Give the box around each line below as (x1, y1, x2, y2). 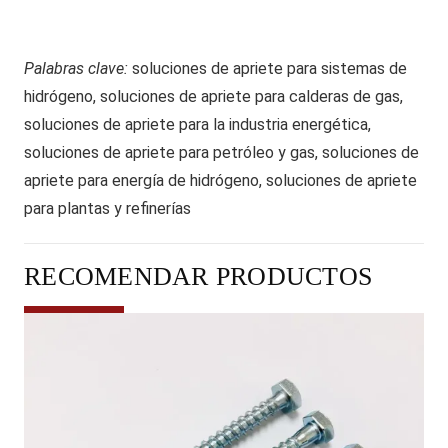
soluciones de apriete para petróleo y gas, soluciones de (24, 142, 419, 162)
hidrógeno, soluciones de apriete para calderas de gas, (24, 86, 403, 106)
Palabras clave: (24, 58, 132, 78)
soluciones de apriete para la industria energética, (24, 114, 371, 134)
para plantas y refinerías (24, 198, 191, 218)
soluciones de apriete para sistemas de (132, 58, 407, 78)
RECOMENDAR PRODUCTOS (24, 262, 373, 292)
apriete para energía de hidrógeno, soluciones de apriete (24, 170, 417, 190)
